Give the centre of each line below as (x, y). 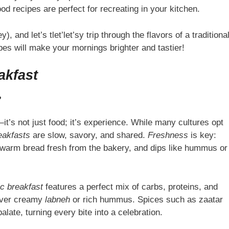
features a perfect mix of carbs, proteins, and (130, 187)
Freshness (168, 135)
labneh (57, 199)
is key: (202, 135)
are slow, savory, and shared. (89, 135)
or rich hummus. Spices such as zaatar (146, 199)
